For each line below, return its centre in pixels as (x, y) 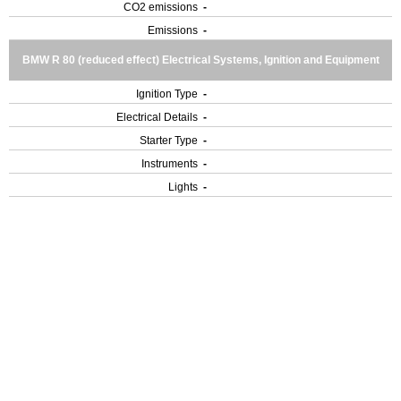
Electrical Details (157, 117)
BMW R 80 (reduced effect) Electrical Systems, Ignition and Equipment (200, 60)
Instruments (170, 164)
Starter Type (169, 141)
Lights (183, 187)
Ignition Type (167, 94)
